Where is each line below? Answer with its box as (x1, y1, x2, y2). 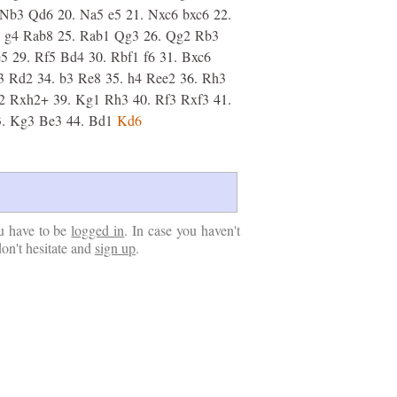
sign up (95, 238, 136, 257)
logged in (71, 221, 125, 239)
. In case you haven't (124, 221, 241, 239)
